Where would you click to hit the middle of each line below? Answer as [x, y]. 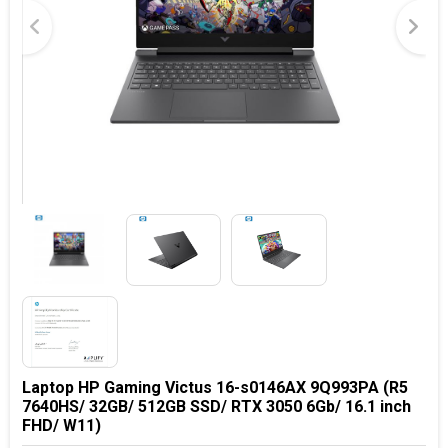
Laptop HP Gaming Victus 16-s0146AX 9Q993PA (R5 [215, 387]
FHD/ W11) [61, 425]
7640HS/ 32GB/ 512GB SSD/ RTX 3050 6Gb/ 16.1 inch [216, 406]
